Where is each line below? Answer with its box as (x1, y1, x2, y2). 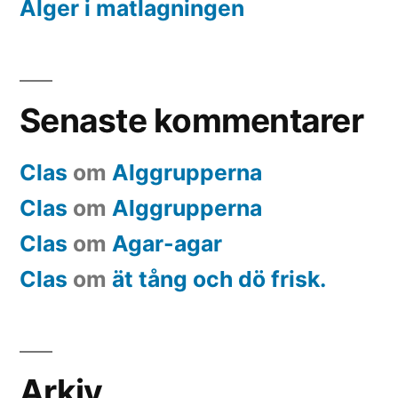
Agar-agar (112, 230, 222, 258)
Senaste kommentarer (20, 100, 363, 141)
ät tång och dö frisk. (112, 266, 326, 293)
